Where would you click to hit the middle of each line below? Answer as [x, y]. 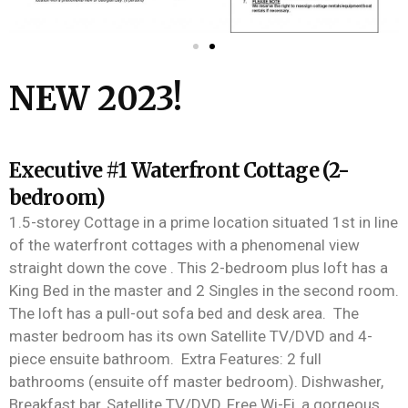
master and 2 [161, 291]
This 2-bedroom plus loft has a [281, 268]
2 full [304, 359]
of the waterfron [66, 245]
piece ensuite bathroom [90, 359]
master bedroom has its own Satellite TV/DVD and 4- [191, 337]
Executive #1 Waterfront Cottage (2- [179, 171]
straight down [59, 268]
